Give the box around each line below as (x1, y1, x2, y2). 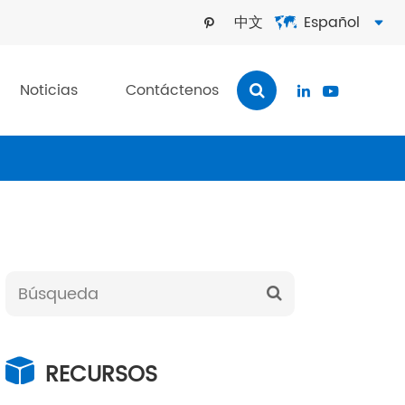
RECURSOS (45, 356, 157, 393)
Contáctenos (126, 79, 219, 102)
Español (304, 11, 360, 34)
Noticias (20, 79, 78, 102)
